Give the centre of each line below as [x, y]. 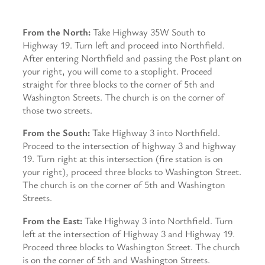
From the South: [56, 133]
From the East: [52, 220]
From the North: [56, 32]
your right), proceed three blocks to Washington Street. [132, 172]
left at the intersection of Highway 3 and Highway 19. [129, 233]
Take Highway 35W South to [148, 32]
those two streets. [57, 110]
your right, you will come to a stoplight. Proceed [117, 71]
